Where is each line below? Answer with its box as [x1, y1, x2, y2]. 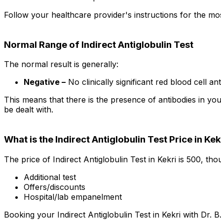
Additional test [24, 172, 76, 182]
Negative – [24, 77, 66, 87]
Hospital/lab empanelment [24, 191, 122, 202]
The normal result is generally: [4, 59, 118, 70]
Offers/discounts [24, 182, 85, 192]
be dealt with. [4, 105, 53, 115]
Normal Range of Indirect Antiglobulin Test [4, 38, 193, 50]
